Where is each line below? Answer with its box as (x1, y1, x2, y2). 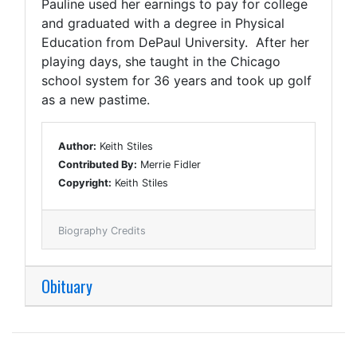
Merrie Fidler (137, 158, 201, 171)
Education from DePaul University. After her (41, 33, 309, 50)
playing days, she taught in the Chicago (41, 53, 280, 69)
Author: (58, 139, 96, 152)
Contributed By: (58, 158, 137, 171)
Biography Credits (58, 224, 146, 237)
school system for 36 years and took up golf (41, 72, 312, 88)
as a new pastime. (41, 91, 154, 108)
